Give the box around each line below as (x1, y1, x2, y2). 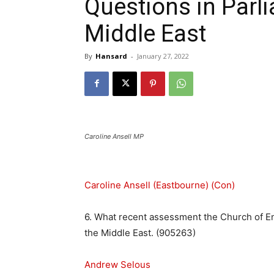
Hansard (95, 51, 127, 61)
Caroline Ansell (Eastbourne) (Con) (84, 179, 235, 191)
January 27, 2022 (137, 51, 189, 61)
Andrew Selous (84, 258, 153, 270)
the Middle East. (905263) (84, 226, 196, 239)
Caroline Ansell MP (84, 131, 144, 141)
